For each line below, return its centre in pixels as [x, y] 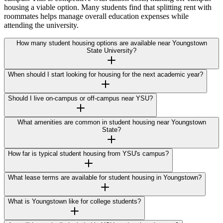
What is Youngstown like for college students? [74, 201]
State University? [111, 50]
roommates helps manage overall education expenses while [96, 16]
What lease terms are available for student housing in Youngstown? [105, 177]
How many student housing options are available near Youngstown [111, 43]
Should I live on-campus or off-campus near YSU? [80, 98]
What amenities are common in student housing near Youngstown [111, 122]
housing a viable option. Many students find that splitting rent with [108, 7]
